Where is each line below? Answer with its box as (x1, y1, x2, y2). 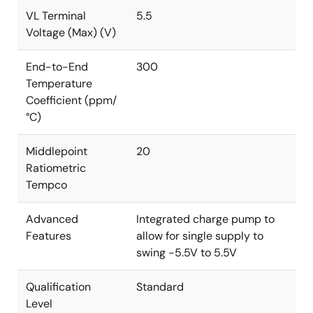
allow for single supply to (136, 228, 263, 243)
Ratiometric (26, 161, 86, 175)
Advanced (26, 212, 78, 226)
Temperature (26, 76, 92, 91)
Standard (136, 279, 184, 294)
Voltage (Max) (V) (26, 25, 116, 40)
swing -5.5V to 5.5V (136, 245, 237, 260)
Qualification (26, 279, 91, 294)
